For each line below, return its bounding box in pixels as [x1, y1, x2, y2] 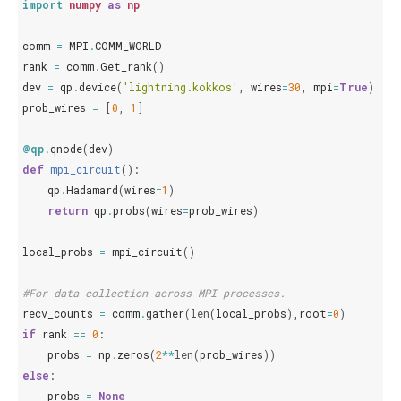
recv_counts [22, 306, 93, 321]
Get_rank [100, 59, 152, 74]
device [79, 80, 116, 95]
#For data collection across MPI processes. [22, 286, 286, 301]
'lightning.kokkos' [123, 80, 238, 95]
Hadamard [66, 183, 118, 198]
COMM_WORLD [95, 38, 161, 54]
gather [146, 306, 184, 321]
